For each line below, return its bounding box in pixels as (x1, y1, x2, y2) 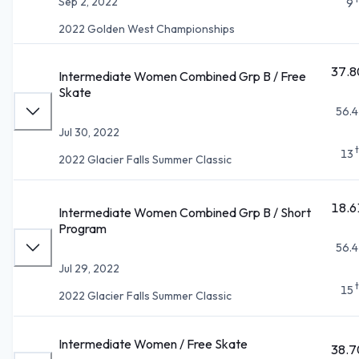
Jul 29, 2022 (58, 260, 119, 276)
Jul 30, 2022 (58, 124, 119, 139)
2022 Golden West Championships (58, 21, 235, 36)
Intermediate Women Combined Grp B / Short (58, 204, 311, 220)
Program (58, 220, 107, 236)
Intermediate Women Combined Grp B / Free (58, 67, 306, 84)
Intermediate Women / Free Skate (58, 335, 248, 352)
